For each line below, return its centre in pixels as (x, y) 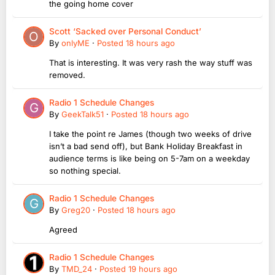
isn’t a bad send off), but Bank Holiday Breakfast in (146, 146)
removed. (68, 75)
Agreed (63, 230)
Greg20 (76, 210)
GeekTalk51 (83, 114)
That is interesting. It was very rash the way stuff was (151, 63)
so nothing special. (85, 171)
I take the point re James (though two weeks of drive (150, 134)
